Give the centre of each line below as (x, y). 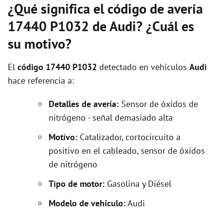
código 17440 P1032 (57, 67)
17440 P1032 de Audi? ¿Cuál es (101, 26)
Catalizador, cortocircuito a (129, 137)
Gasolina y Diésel (139, 184)
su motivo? (40, 44)
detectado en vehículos (143, 67)
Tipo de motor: (78, 184)
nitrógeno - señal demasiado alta (111, 118)
